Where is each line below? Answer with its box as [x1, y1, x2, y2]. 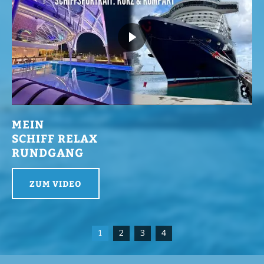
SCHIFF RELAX [12, 130, 98, 146]
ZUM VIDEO [29, 177, 82, 189]
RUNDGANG [12, 144, 84, 160]
